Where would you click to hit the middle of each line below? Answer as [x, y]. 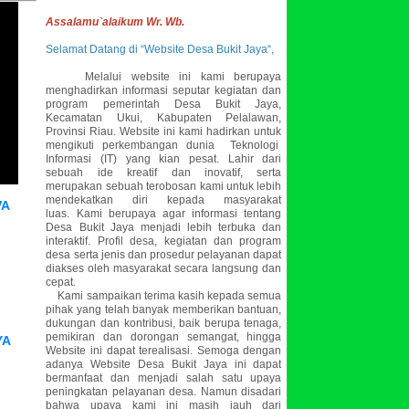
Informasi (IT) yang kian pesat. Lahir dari [164, 159]
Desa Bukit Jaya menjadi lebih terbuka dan [164, 227]
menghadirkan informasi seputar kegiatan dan [164, 90]
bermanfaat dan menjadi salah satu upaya [164, 378]
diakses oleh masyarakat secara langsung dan [164, 268]
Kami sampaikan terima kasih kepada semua [164, 296]
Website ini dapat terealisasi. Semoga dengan [164, 351]
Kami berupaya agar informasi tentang [179, 214]
